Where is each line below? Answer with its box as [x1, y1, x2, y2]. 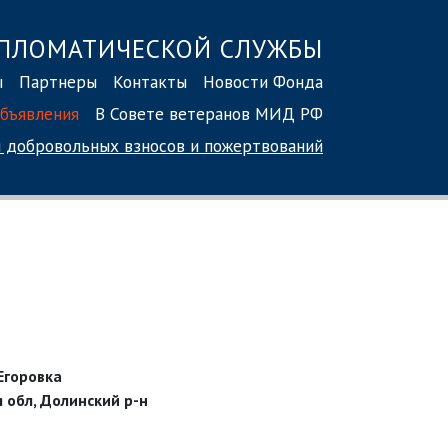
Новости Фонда [203, 69, 323, 93]
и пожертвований [185, 133, 323, 157]
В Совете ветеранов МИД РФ [95, 101, 323, 125]
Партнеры [19, 69, 97, 93]
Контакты [113, 69, 187, 93]
